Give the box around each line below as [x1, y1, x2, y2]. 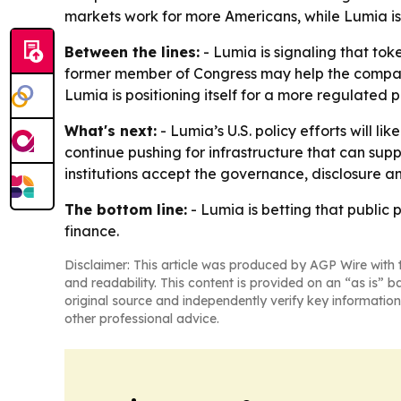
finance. [64, 221, 119, 240]
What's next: [64, 121, 157, 140]
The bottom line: [64, 200, 187, 218]
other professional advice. [64, 310, 219, 327]
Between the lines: [64, 42, 200, 61]
